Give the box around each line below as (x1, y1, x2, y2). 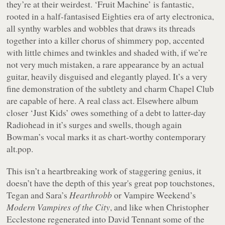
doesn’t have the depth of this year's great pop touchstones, (7, 176, 215, 189)
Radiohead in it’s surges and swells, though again (7, 118, 182, 131)
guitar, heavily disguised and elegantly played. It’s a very (7, 70, 208, 82)
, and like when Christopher (110, 200, 209, 213)
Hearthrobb (69, 188, 113, 201)
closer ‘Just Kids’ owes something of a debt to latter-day (7, 106, 206, 119)
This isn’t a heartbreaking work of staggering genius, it (7, 164, 202, 177)
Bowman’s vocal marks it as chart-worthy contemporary (7, 130, 206, 143)
